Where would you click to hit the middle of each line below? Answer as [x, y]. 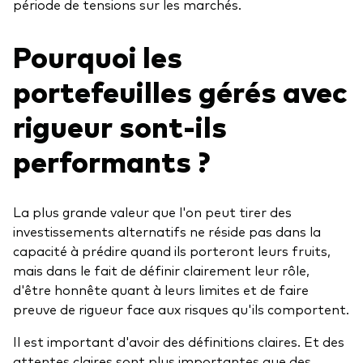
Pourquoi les [98, 56]
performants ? [111, 160]
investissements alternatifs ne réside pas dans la [167, 231]
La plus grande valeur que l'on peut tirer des [152, 212]
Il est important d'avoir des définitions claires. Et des [179, 342]
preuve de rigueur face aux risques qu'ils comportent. [181, 309]
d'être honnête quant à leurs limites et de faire [161, 290]
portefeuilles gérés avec [180, 91]
